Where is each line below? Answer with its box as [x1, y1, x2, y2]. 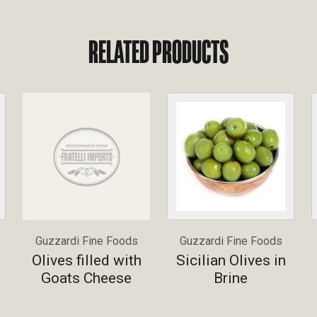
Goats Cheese [41, 269, 132, 287]
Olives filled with [31, 251, 142, 269]
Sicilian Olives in [175, 251, 286, 269]
